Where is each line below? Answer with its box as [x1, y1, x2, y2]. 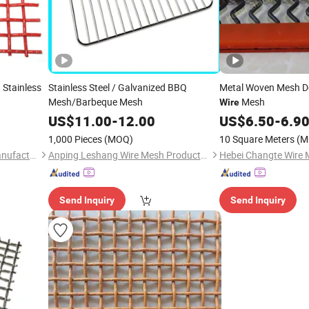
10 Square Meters [219, 132, 295, 146]
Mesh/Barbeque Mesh [48, 95, 143, 108]
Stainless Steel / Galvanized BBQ [48, 81, 187, 94]
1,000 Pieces [48, 132, 102, 146]
